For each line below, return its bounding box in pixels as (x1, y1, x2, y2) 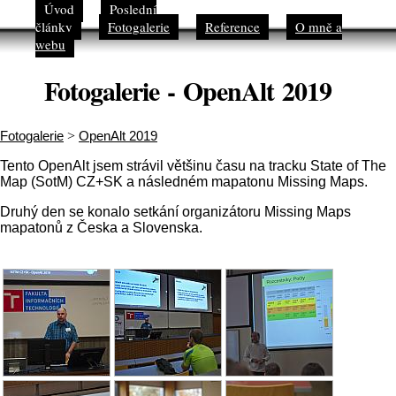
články (35, 18, 72, 35)
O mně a (295, 18, 342, 35)
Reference (205, 18, 260, 35)
